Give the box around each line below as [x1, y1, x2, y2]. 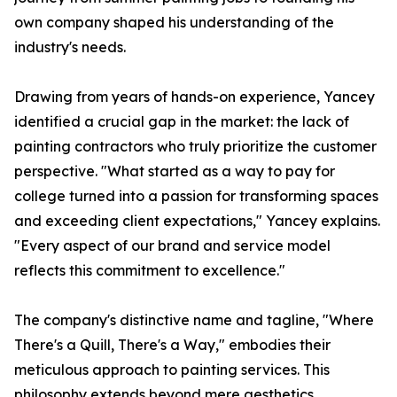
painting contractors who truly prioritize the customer [14, 137, 377, 156]
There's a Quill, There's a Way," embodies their [14, 336, 331, 354]
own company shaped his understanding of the [14, 13, 334, 32]
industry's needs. [14, 38, 126, 57]
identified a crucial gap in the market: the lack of [14, 113, 349, 131]
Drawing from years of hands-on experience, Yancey [14, 88, 375, 106]
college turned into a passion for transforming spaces [14, 187, 378, 206]
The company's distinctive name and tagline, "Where [14, 311, 374, 330]
